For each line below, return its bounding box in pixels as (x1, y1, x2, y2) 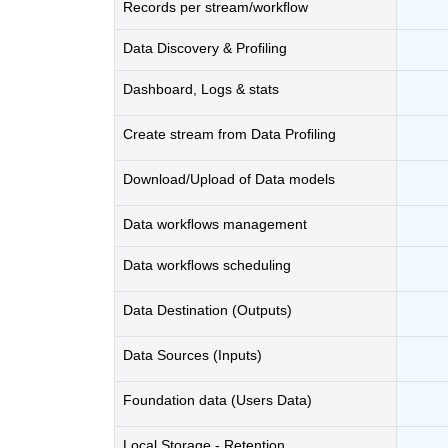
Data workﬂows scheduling (123, 257, 291, 273)
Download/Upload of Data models (123, 171, 335, 187)
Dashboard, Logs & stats (123, 81, 279, 97)
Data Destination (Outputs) (123, 302, 292, 318)
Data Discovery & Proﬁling (123, 40, 287, 56)
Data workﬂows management (123, 216, 307, 232)
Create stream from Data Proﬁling (123, 126, 336, 142)
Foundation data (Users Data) (123, 392, 312, 408)
